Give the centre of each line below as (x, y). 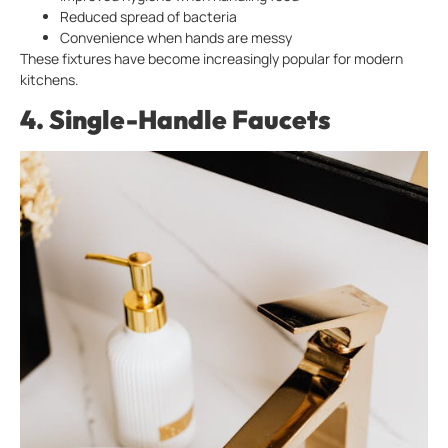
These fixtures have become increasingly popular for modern (211, 58)
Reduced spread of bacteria (148, 16)
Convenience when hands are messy (176, 37)
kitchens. (49, 79)
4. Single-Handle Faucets (175, 120)
